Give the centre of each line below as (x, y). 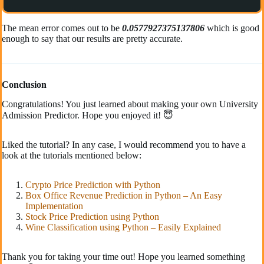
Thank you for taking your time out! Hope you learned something (123, 256)
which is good (233, 28)
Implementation (54, 206)
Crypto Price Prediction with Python (93, 184)
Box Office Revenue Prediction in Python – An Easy (124, 195)
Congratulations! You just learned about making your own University (130, 104)
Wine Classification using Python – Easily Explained (123, 227)
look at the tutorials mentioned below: (72, 155)
